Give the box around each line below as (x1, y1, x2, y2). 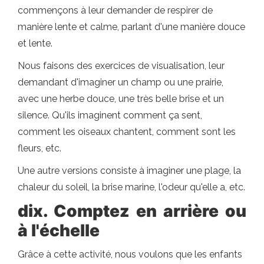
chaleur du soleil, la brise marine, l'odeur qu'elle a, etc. (18, 181, 245, 193)
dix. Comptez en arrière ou (18, 201, 246, 221)
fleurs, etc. (18, 143, 61, 154)
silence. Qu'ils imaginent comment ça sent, (18, 110, 202, 121)
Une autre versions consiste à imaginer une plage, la (18, 165, 241, 176)
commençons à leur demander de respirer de (18, 5, 213, 16)
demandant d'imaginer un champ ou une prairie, (18, 77, 223, 88)
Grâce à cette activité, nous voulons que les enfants (18, 249, 242, 260)
